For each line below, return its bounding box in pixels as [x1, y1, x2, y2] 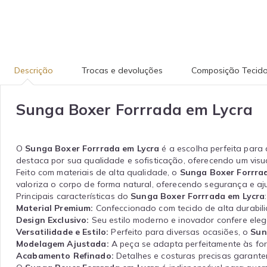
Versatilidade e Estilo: [16, 226, 109, 237]
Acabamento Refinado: [16, 250, 114, 261]
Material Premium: [16, 202, 94, 213]
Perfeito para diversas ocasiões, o [108, 226, 251, 237]
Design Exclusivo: [16, 214, 89, 225]
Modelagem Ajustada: [16, 238, 109, 249]
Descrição [14, 64, 53, 76]
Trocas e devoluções [82, 64, 163, 76]
